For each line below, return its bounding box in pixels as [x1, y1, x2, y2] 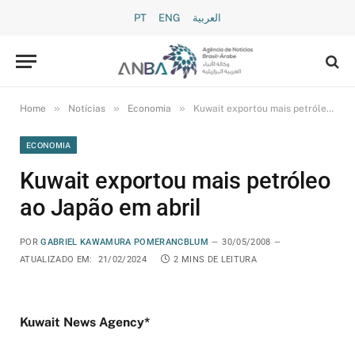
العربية [193, 12, 221, 24]
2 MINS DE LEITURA [174, 254, 257, 265]
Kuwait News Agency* [20, 315, 150, 330]
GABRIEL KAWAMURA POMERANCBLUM [40, 237, 208, 247]
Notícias [68, 103, 105, 114]
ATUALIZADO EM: [20, 254, 93, 265]
